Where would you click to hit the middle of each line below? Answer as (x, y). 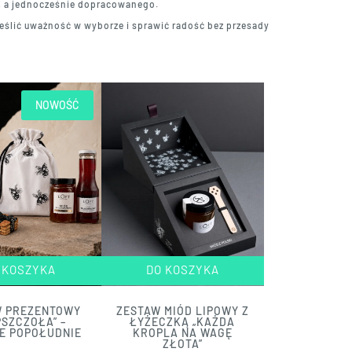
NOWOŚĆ (57, 104)
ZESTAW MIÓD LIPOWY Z (182, 311)
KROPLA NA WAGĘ (182, 333)
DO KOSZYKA (182, 270)
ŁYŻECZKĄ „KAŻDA (183, 322)
